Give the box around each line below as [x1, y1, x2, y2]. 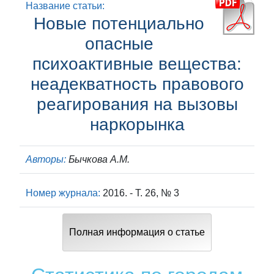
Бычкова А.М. [66, 154, 130, 165]
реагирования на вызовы [36, 95, 238, 114]
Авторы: [26, 154, 66, 165]
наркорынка [89, 115, 185, 134]
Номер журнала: [26, 188, 103, 198]
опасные [84, 34, 154, 53]
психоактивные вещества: [32, 54, 242, 73]
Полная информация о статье [69, 227, 205, 237]
